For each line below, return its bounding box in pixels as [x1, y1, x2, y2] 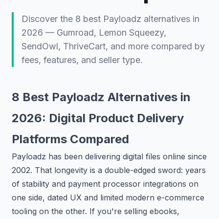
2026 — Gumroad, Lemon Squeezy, [22, 27, 166, 38]
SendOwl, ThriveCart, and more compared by [22, 41, 205, 51]
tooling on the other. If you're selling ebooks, [12, 206, 179, 216]
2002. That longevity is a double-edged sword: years [12, 165, 206, 175]
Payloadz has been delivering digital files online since [12, 152, 207, 161]
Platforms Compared [12, 132, 129, 146]
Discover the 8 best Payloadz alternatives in [22, 14, 199, 24]
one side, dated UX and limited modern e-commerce [12, 193, 204, 202]
